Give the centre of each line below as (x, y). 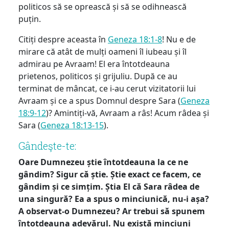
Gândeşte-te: (47, 145)
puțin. (30, 19)
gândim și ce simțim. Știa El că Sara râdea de (109, 186)
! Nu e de (179, 39)
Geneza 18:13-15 (72, 125)
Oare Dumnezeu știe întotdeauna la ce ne (103, 162)
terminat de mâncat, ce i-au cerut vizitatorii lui (107, 88)
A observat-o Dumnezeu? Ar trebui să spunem (112, 211)
